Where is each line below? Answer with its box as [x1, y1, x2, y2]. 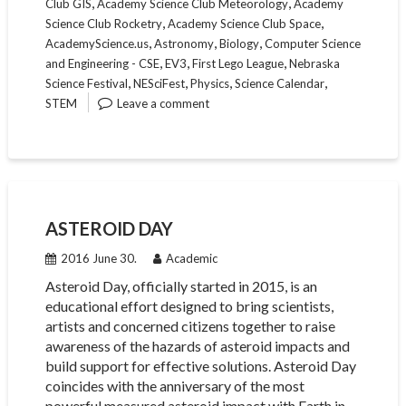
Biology [218, 36, 259, 51]
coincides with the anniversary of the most [44, 377, 304, 394]
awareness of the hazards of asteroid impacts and [44, 337, 350, 354]
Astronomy [153, 36, 214, 51]
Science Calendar [234, 76, 324, 91]
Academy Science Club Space [167, 16, 321, 31]
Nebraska [288, 56, 340, 71]
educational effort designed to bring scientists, [44, 297, 333, 314]
